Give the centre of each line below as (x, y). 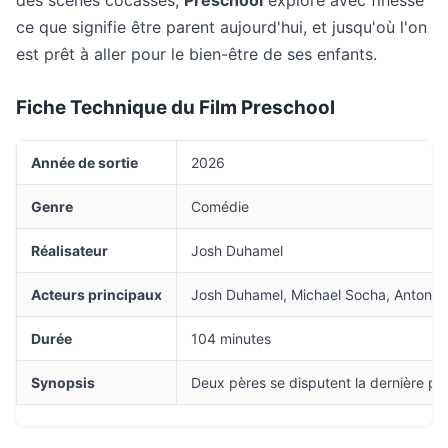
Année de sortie (84, 162)
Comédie (220, 206)
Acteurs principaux (96, 294)
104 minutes (231, 338)
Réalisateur (69, 250)
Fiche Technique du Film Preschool (175, 107)
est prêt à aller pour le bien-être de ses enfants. (196, 54)
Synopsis (63, 382)
